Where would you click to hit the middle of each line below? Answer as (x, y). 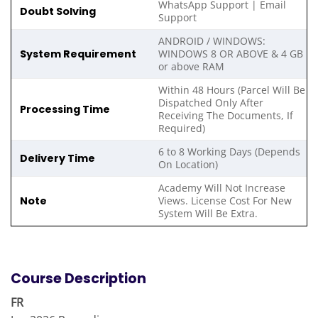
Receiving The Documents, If (226, 116)
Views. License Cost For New (225, 201)
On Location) (188, 165)
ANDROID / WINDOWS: (212, 41)
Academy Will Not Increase (222, 188)
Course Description (78, 278)
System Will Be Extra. (208, 214)
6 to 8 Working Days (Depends (230, 152)
